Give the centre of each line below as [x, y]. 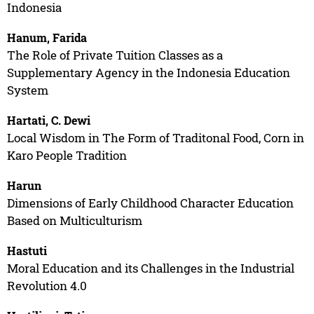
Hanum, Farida [47, 37]
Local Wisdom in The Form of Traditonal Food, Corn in [155, 137]
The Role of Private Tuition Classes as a [115, 55]
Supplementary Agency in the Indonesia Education [148, 72]
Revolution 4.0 [47, 285]
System [27, 90]
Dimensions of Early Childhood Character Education [150, 203]
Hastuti [27, 250]
